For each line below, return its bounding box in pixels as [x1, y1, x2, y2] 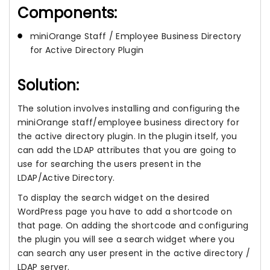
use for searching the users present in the [17, 158, 202, 171]
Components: [17, 3, 118, 24]
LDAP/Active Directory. [17, 172, 115, 184]
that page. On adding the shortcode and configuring [17, 219, 249, 232]
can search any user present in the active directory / [17, 247, 251, 260]
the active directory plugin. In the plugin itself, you [17, 130, 237, 143]
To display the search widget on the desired [17, 192, 210, 204]
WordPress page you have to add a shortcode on [17, 206, 232, 218]
